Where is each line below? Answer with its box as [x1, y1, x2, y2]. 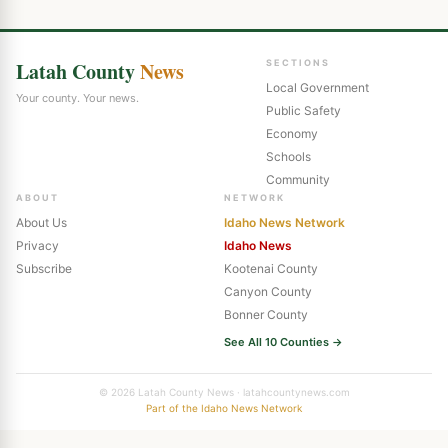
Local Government [265, 79, 369, 95]
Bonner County [224, 306, 308, 322]
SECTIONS [265, 56, 330, 68]
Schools [265, 148, 311, 164]
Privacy [16, 237, 59, 253]
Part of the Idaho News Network [146, 401, 302, 414]
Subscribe [16, 260, 72, 276]
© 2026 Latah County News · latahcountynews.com [98, 385, 350, 398]
